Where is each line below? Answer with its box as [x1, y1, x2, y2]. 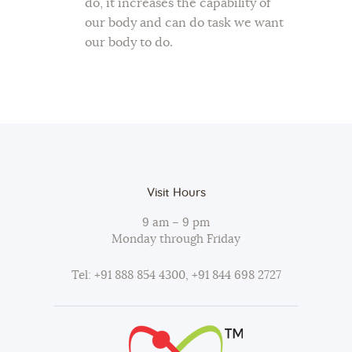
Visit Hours [146, 187, 206, 200]
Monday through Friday [112, 233, 240, 246]
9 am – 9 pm [142, 217, 210, 229]
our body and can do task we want [85, 16, 284, 30]
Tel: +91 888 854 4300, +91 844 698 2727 [71, 269, 281, 281]
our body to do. [85, 36, 173, 49]
